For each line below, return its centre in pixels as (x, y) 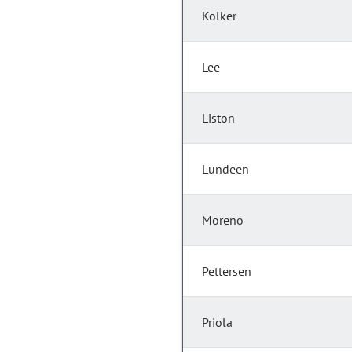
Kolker (219, 16)
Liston (218, 118)
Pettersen (227, 271)
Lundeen (225, 169)
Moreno (223, 220)
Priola (217, 323)
